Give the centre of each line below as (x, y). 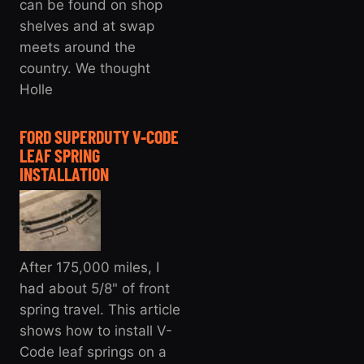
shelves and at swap (87, 26)
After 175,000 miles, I (89, 267)
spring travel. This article (100, 309)
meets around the (78, 47)
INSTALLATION (64, 173)
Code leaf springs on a (93, 351)
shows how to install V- (96, 330)
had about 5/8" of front (95, 288)
